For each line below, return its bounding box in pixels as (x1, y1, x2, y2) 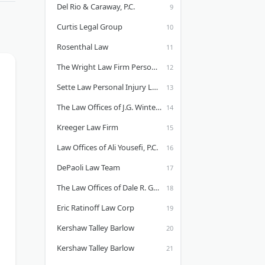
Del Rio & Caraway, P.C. (57, 1, 135, 12)
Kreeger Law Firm (57, 122, 118, 132)
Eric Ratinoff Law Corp (57, 202, 134, 213)
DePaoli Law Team (57, 162, 120, 173)
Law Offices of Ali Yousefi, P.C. (57, 142, 158, 153)
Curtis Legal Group (57, 21, 122, 32)
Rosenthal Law (57, 41, 108, 52)
